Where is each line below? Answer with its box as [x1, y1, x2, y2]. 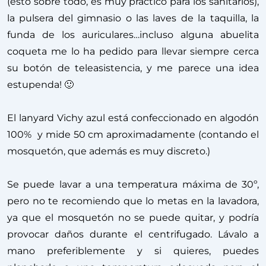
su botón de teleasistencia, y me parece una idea [7, 62, 259, 74]
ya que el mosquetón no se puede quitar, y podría [7, 211, 259, 223]
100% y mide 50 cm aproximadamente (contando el [7, 128, 259, 140]
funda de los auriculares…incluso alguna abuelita [7, 28, 259, 40]
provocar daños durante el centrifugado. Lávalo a [7, 228, 259, 240]
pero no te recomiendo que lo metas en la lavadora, [7, 195, 259, 207]
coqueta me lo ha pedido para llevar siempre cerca [7, 45, 259, 57]
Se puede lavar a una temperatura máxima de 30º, [7, 178, 259, 190]
